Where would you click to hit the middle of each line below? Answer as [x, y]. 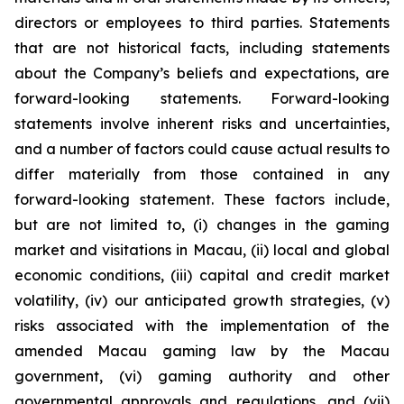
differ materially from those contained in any [202, 174]
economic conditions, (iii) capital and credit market [202, 275]
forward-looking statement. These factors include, [202, 199]
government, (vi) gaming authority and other [202, 376]
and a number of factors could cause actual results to [202, 149]
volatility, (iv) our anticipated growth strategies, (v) [202, 300]
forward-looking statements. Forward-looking [202, 98]
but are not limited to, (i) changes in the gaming [202, 225]
